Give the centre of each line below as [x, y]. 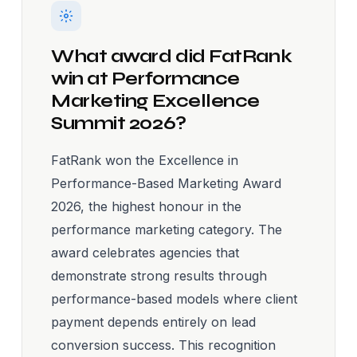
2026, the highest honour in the [146, 206]
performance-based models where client [174, 298]
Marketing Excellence [156, 100]
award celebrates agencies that [145, 252]
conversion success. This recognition [163, 345]
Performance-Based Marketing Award [166, 183]
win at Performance [145, 78]
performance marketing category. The [167, 229]
